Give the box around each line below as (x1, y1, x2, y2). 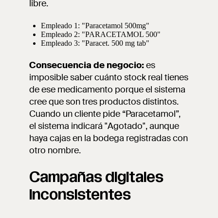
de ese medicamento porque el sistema (29, 84, 185, 95)
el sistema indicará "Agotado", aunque (29, 120, 179, 132)
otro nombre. (29, 145, 81, 156)
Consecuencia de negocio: (29, 59, 144, 71)
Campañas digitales (29, 169, 163, 185)
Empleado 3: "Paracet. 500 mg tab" (41, 39, 149, 47)
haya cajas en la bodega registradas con (29, 132, 188, 144)
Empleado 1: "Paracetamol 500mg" (41, 21, 149, 30)
